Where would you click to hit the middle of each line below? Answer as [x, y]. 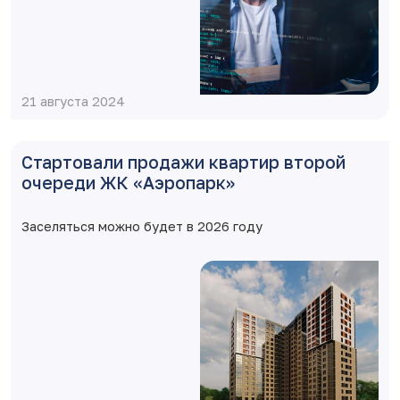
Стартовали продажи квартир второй [183, 162]
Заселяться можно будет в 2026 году [142, 226]
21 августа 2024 [73, 101]
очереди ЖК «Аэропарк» [128, 183]
